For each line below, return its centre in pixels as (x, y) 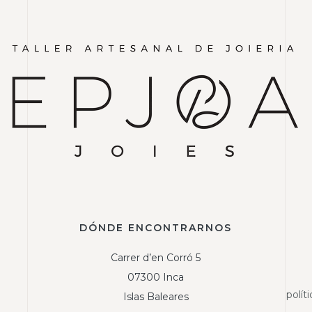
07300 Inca (156, 278)
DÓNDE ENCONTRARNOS (156, 228)
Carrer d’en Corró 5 (156, 258)
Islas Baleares (156, 297)
